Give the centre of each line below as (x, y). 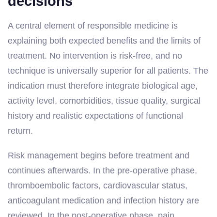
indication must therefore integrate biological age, (103, 85)
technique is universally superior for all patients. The (108, 70)
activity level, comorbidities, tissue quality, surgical (104, 101)
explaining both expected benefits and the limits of (104, 40)
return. (20, 131)
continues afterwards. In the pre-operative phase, (102, 170)
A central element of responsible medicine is (93, 25)
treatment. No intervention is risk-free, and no (95, 55)
